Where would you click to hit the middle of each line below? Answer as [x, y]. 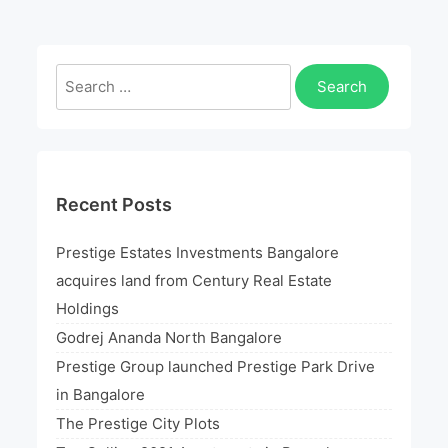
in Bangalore [101, 394]
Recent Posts [114, 204]
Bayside [133, 97]
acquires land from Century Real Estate [194, 280]
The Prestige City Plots [138, 423]
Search [80, 76]
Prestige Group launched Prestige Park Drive [216, 366]
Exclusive [139, 69]
